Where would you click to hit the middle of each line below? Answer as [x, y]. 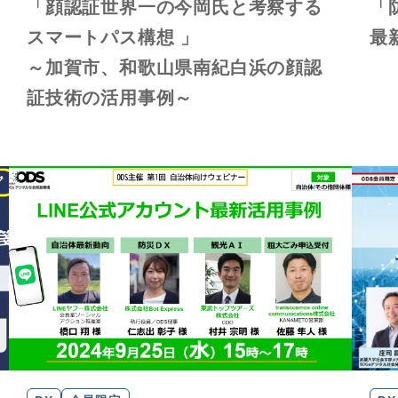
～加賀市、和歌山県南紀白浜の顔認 [174, 68]
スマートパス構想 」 [112, 37]
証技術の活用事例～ [110, 98]
